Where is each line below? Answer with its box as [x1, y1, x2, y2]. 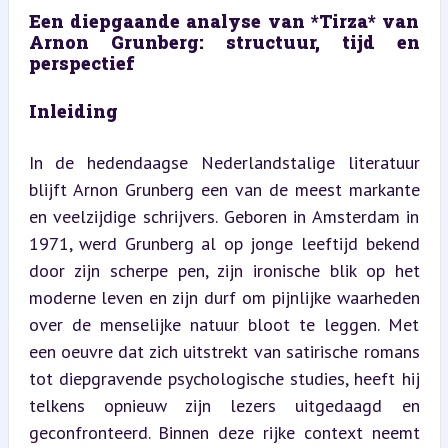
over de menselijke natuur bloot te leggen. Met [28, 312, 420, 336]
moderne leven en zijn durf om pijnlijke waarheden [28, 285, 420, 309]
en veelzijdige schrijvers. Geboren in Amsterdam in [28, 204, 420, 228]
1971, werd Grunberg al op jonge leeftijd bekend [28, 231, 420, 255]
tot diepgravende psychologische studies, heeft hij [28, 366, 420, 390]
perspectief [28, 50, 135, 75]
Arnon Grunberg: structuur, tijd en [28, 29, 420, 54]
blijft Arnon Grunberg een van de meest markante [28, 177, 420, 201]
